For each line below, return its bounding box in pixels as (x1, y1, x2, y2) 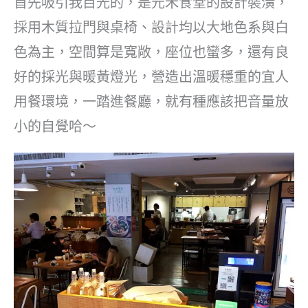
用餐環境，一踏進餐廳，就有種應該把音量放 (14, 92, 289, 111)
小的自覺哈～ (14, 117, 96, 135)
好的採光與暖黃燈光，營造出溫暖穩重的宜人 (14, 67, 289, 86)
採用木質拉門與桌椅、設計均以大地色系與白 (14, 18, 289, 36)
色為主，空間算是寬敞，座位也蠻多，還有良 (14, 43, 289, 61)
